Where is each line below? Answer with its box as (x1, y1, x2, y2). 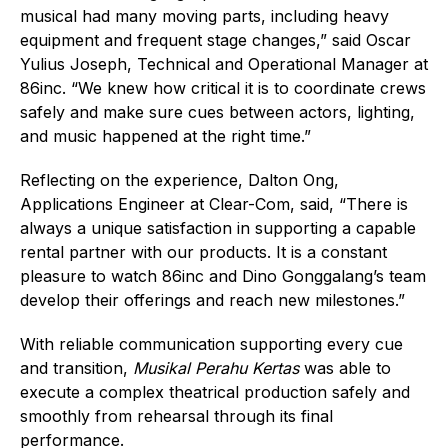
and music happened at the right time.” (20, 125, 311, 146)
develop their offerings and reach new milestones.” (20, 289, 405, 310)
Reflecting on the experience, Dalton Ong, (20, 169, 339, 190)
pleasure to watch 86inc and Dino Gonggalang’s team (20, 265, 426, 286)
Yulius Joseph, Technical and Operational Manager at (20, 53, 428, 74)
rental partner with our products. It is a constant (20, 241, 387, 262)
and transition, (20, 357, 133, 378)
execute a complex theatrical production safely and (20, 381, 410, 402)
